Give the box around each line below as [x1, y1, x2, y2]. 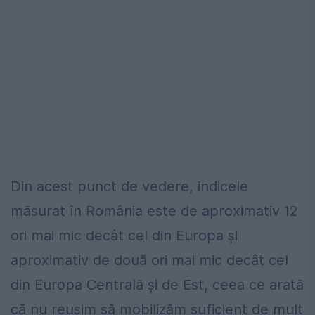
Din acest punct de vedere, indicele [11, 177, 248, 195]
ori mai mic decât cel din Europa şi [11, 226, 238, 244]
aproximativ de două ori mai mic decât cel [11, 251, 288, 269]
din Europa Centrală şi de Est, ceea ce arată [11, 276, 304, 293]
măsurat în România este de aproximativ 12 [11, 202, 297, 219]
